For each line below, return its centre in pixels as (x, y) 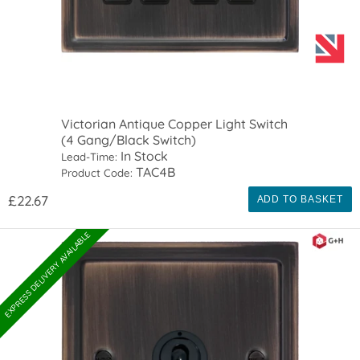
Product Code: (97, 172)
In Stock (143, 155)
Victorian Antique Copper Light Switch (175, 123)
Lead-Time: (90, 156)
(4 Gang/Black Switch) (129, 139)
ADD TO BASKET (300, 199)
